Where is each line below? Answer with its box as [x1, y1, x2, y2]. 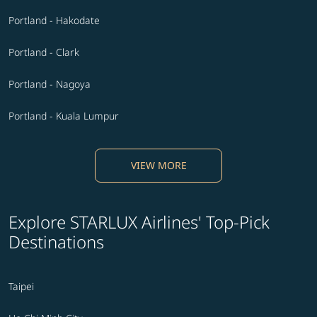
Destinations [8, 229, 104, 253]
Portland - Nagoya [8, 76, 91, 91]
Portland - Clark [8, 45, 79, 59]
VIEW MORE [130, 158, 187, 172]
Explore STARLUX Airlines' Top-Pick [8, 209, 270, 234]
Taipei [8, 279, 34, 293]
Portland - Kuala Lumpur [8, 108, 119, 122]
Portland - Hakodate [8, 13, 100, 27]
